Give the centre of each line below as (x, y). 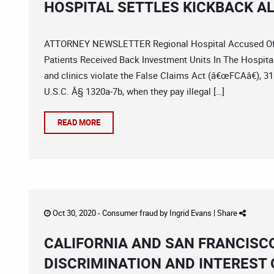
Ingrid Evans (191, 213)
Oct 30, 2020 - (76, 213)
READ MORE (79, 122)
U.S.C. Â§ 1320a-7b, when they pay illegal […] (134, 91)
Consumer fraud (130, 213)
